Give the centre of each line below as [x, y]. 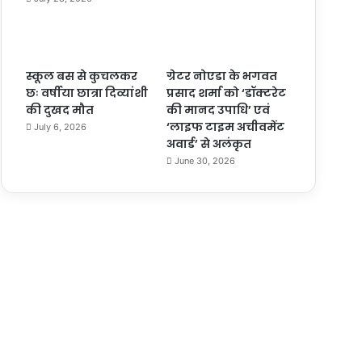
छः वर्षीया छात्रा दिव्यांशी [87, 93]
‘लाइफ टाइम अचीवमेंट [225, 126]
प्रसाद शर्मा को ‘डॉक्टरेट [226, 93]
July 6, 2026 [61, 126]
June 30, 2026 [204, 160]
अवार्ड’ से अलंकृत [208, 143]
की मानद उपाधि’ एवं [218, 109]
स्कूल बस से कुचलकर [82, 76]
